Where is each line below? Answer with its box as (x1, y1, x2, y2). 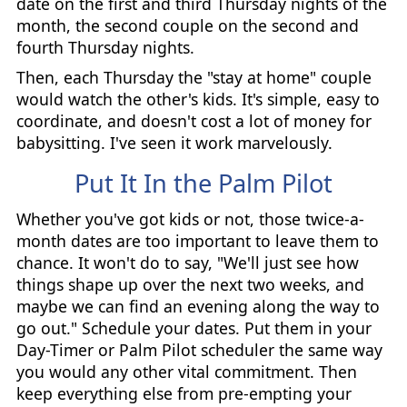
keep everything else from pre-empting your (15, 382, 352, 405)
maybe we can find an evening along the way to (15, 295, 380, 318)
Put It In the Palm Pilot (74, 165, 333, 200)
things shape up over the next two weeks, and (15, 273, 364, 296)
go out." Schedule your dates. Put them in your (15, 317, 372, 340)
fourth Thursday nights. (15, 36, 194, 59)
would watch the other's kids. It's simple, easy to (15, 87, 380, 110)
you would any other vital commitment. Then (15, 361, 357, 383)
